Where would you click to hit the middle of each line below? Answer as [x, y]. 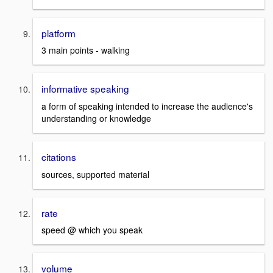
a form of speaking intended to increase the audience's [147, 106]
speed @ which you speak [92, 230]
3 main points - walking [86, 50]
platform [58, 33]
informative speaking [85, 89]
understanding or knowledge [96, 118]
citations [59, 156]
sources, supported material [95, 174]
